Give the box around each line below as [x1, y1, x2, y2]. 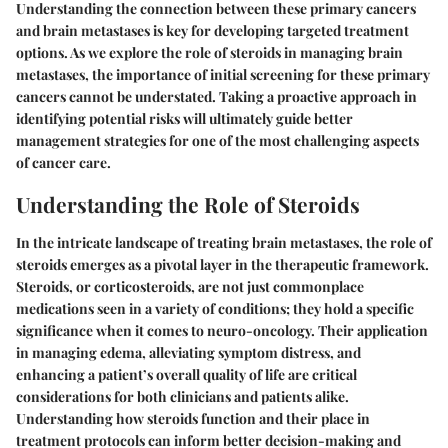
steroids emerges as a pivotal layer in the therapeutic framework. [16, 254, 429, 274]
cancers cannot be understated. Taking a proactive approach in [16, 87, 417, 107]
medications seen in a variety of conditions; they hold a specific [16, 298, 414, 318]
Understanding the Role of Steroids [16, 190, 360, 219]
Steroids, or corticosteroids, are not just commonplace [16, 276, 364, 296]
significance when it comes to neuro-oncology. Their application [16, 320, 428, 340]
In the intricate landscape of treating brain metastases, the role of [16, 232, 432, 252]
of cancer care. [16, 153, 111, 173]
